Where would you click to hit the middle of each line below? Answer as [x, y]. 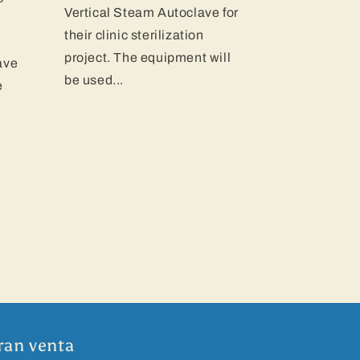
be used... [94, 80]
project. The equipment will [148, 58]
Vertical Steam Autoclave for [151, 13]
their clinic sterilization [134, 35]
